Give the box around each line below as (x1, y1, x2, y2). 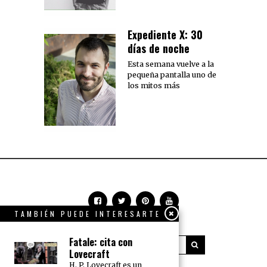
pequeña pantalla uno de (128, 70, 216, 79)
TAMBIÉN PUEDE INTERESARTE (14, 208, 161, 219)
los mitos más (128, 80, 180, 90)
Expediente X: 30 (128, 26, 203, 42)
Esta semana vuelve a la (128, 59, 214, 69)
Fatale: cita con (69, 234, 132, 249)
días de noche (128, 40, 190, 56)
